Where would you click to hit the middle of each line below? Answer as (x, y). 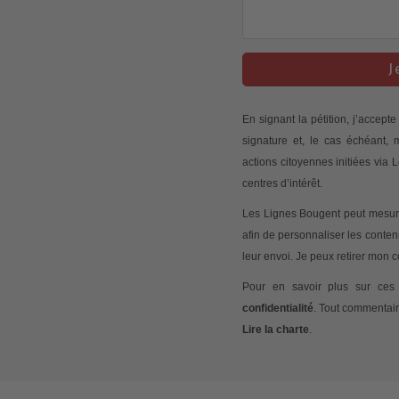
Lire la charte (276, 329)
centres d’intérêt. (282, 183)
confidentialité (278, 308)
